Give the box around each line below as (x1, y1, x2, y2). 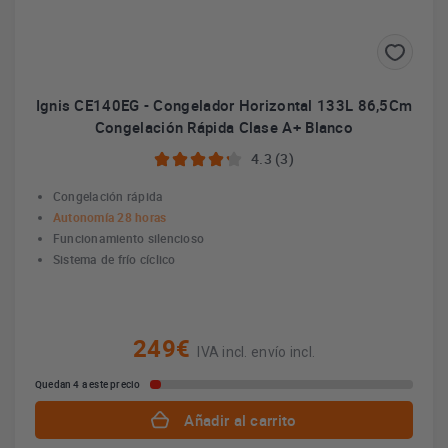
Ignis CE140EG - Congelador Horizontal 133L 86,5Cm (35, 95, 413, 115)
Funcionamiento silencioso (53, 230, 204, 246)
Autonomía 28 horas (53, 209, 167, 225)
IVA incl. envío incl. (197, 344, 316, 360)
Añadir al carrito (184, 410, 297, 430)
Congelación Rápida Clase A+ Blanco (94, 117, 354, 137)
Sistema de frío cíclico (53, 251, 176, 267)
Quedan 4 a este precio (35, 377, 141, 391)
